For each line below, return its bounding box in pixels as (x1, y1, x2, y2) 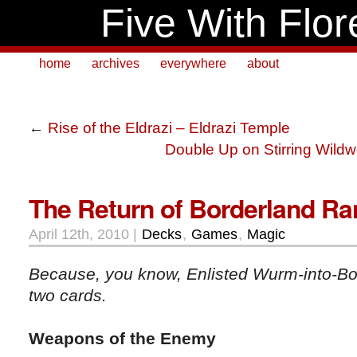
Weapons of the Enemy (29, 328, 216, 347)
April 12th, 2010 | (29, 226, 141, 242)
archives (92, 57, 139, 70)
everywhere (160, 57, 226, 70)
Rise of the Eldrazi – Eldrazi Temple (48, 119, 290, 136)
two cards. (29, 285, 107, 304)
